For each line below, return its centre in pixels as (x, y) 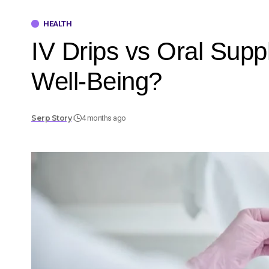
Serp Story (51, 118)
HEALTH (57, 23)
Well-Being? (97, 81)
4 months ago (104, 118)
